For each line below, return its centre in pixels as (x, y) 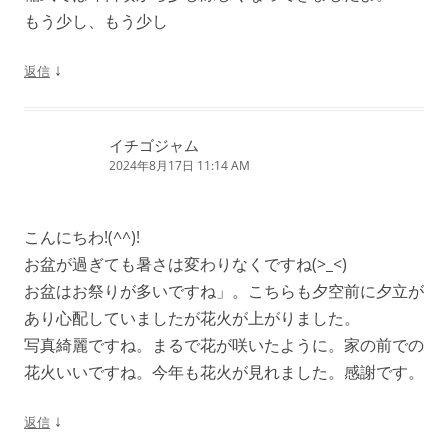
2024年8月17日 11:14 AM (179, 166)
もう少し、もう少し (96, 21)
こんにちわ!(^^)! (82, 237)
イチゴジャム (154, 145)
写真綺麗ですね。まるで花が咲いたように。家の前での (224, 345)
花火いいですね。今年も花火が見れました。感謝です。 (224, 372)
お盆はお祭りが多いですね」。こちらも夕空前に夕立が (224, 291)
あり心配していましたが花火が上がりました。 (192, 318)
